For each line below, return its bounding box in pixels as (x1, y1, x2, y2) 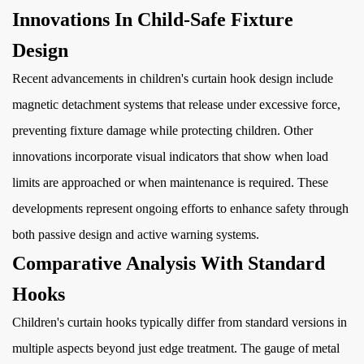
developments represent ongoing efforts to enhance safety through (12, 201, 349, 215)
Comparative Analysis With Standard (12, 253, 325, 274)
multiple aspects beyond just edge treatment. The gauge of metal (12, 341, 340, 355)
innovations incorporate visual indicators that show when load (12, 149, 328, 163)
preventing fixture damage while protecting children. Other (12, 123, 313, 137)
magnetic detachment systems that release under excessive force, (12, 97, 340, 111)
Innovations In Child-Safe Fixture (12, 9, 293, 30)
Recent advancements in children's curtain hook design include (12, 71, 333, 85)
